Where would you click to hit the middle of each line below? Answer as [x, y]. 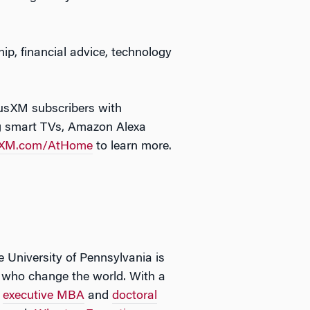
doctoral [135, 296]
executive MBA [44, 296]
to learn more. [132, 147]
